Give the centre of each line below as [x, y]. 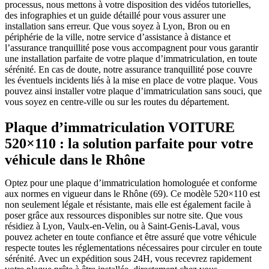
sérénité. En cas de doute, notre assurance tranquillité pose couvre [128, 70]
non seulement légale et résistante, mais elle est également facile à [128, 205]
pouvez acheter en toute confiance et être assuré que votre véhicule [131, 237]
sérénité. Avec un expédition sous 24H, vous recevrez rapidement [128, 259]
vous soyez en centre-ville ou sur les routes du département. [117, 102]
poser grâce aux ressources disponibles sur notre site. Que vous [124, 216]
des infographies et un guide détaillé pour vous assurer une [115, 16]
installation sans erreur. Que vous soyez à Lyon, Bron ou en [117, 26]
